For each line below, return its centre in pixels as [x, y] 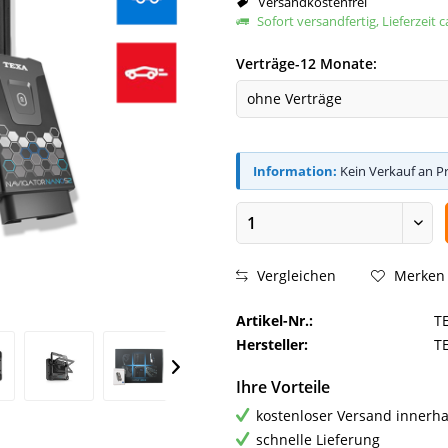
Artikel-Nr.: [274, 320]
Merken [419, 276]
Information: [295, 170]
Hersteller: [272, 344]
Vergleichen [294, 276]
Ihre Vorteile [283, 386]
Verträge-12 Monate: [306, 63]
